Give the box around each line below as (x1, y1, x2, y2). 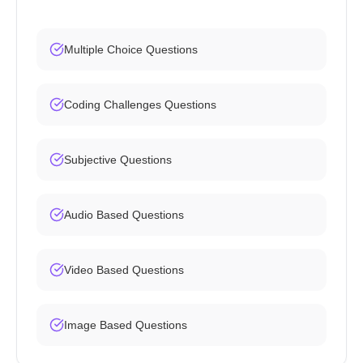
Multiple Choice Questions (64, 43, 198, 57)
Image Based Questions (64, 318, 187, 332)
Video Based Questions (64, 263, 184, 277)
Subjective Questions (64, 153, 172, 167)
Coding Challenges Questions (64, 98, 216, 112)
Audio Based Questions (64, 208, 184, 222)
